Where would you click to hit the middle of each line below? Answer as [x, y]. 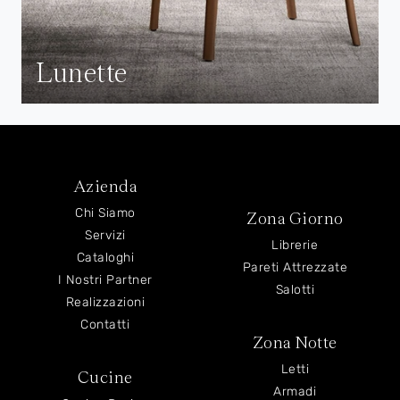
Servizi [105, 236]
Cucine [105, 377]
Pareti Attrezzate [295, 268]
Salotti [295, 290]
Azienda [105, 186]
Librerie [295, 246]
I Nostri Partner [105, 280]
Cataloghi [105, 258]
